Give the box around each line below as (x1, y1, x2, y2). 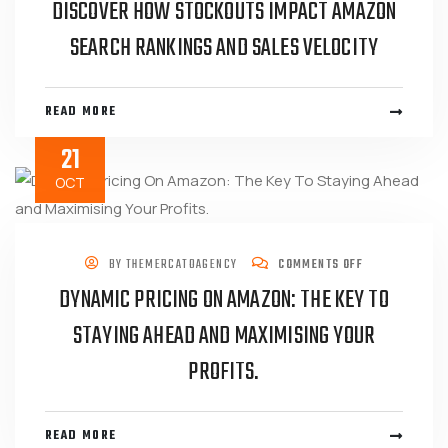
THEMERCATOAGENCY (126, 254, 238, 275)
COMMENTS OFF (274, 254, 364, 275)
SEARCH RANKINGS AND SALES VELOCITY (69, 29, 379, 68)
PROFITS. (188, 353, 260, 392)
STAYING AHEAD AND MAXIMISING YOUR (73, 317, 375, 356)
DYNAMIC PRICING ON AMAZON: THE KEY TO (59, 281, 389, 320)
